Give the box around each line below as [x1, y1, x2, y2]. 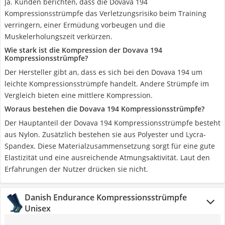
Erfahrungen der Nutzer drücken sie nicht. [5, 164, 148, 174]
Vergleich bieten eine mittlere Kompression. [5, 90, 153, 100]
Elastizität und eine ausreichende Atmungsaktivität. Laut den [5, 153, 210, 162]
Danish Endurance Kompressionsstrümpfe [25, 192, 187, 203]
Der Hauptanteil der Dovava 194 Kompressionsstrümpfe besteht [5, 118, 220, 128]
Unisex [25, 203, 51, 214]
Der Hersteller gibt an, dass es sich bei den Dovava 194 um [5, 67, 202, 77]
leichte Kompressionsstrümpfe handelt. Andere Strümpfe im [5, 79, 209, 88]
